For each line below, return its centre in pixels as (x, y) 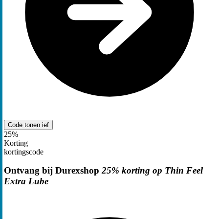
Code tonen (25, 125)
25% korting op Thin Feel (152, 171)
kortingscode (24, 152)
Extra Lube (26, 181)
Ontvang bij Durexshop (53, 171)
